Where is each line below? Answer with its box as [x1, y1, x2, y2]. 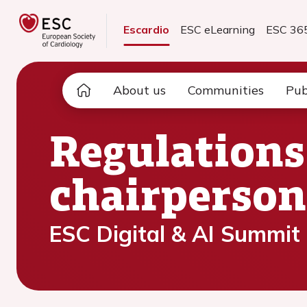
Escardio [123, 23, 170, 36]
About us [113, 82, 166, 98]
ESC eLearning [180, 23, 256, 36]
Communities [188, 82, 264, 98]
